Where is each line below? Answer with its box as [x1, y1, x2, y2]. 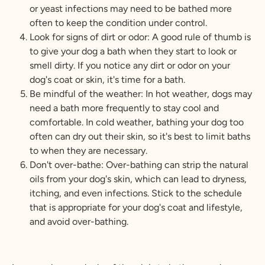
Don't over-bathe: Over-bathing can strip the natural [30, 159, 248, 170]
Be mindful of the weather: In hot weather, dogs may [30, 88, 252, 99]
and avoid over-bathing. [30, 215, 128, 227]
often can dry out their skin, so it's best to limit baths [30, 130, 250, 142]
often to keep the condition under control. [30, 17, 207, 28]
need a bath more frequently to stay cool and [30, 102, 219, 114]
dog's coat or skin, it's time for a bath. [30, 73, 185, 85]
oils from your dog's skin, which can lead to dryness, [30, 173, 247, 185]
